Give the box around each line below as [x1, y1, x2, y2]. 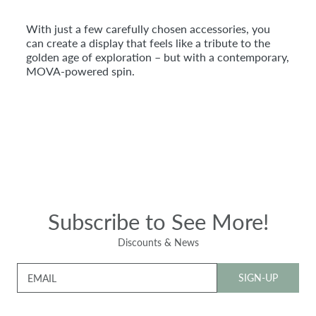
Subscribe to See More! [47, 207, 269, 235]
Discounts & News [117, 236, 199, 248]
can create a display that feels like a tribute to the [26, 35, 270, 49]
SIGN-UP [238, 271, 278, 284]
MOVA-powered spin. [26, 63, 135, 78]
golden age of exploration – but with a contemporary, [26, 49, 289, 63]
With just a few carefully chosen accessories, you [26, 21, 270, 35]
